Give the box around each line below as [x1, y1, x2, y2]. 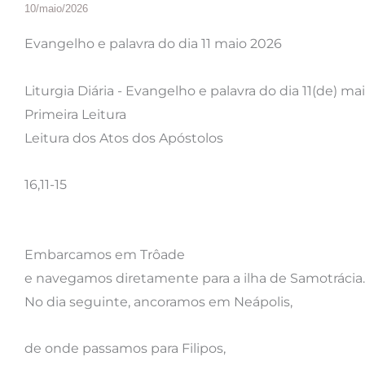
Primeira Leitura [24, 106, 126, 122]
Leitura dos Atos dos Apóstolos [24, 130, 226, 146]
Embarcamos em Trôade [24, 246, 185, 262]
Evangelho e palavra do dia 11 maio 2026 [24, 35, 282, 51]
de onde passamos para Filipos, [24, 340, 226, 356]
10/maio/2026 [24, 2, 88, 15]
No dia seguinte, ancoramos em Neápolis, [24, 293, 292, 310]
